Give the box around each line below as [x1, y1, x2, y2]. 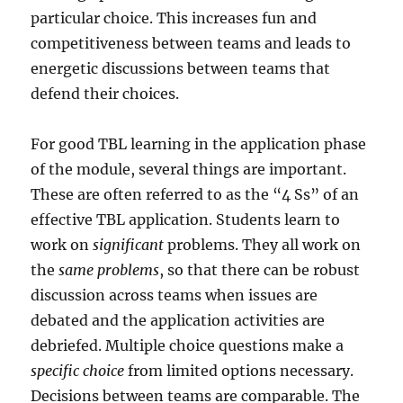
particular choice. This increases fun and [31, 8, 318, 27]
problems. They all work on [164, 235, 362, 254]
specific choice [31, 361, 125, 380]
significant [93, 235, 165, 254]
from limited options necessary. [124, 361, 354, 380]
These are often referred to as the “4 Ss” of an [31, 184, 360, 203]
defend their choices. [31, 84, 180, 103]
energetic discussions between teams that [31, 58, 331, 77]
